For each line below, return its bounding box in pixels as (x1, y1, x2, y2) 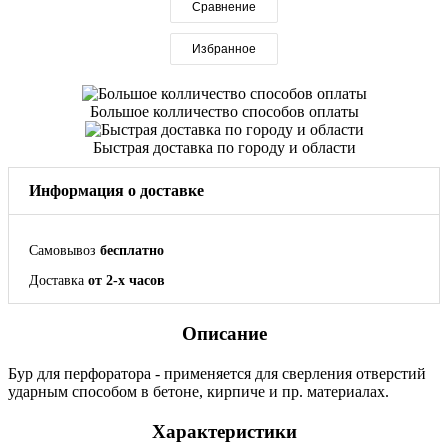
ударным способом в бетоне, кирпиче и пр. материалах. (8, 382, 389, 400)
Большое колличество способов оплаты (89, 102, 359, 120)
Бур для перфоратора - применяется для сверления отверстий (8, 364, 426, 382)
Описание (181, 322, 267, 344)
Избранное (192, 41, 256, 56)
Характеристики (151, 420, 297, 442)
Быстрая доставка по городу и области (92, 138, 356, 156)
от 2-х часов (88, 272, 165, 288)
